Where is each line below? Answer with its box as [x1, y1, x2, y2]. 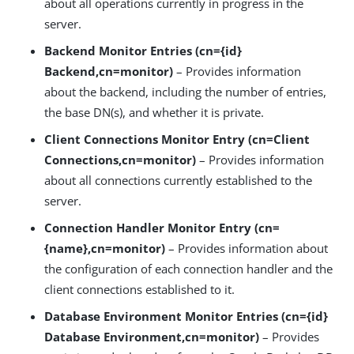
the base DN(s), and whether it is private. [44, 104, 264, 121]
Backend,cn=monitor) [44, 63, 173, 80]
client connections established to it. [44, 281, 235, 298]
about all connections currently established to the [44, 172, 312, 189]
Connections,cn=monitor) [44, 152, 196, 168]
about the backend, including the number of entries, [44, 84, 326, 100]
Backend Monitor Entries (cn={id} [44, 43, 242, 59]
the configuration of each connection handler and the [44, 261, 333, 277]
